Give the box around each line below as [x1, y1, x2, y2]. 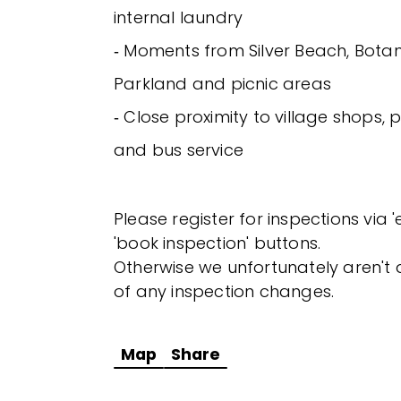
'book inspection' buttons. [114, 232, 321, 255]
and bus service [114, 139, 243, 162]
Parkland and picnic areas [114, 73, 331, 96]
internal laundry [114, 6, 243, 30]
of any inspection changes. [114, 280, 335, 303]
